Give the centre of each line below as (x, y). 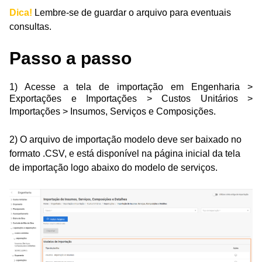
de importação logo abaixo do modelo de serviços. (115, 168)
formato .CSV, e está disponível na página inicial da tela (125, 154)
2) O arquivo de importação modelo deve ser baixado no (125, 139)
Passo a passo (73, 58)
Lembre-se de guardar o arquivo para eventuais (133, 13)
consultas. (30, 27)
